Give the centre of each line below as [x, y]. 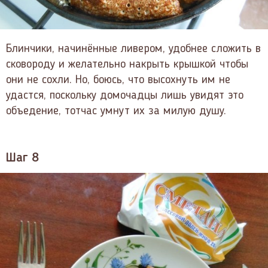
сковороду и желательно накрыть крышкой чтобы [127, 65]
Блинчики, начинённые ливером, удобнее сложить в [133, 49]
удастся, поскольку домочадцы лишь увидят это [125, 96]
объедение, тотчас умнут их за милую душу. [116, 112]
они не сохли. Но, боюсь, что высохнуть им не [118, 80]
